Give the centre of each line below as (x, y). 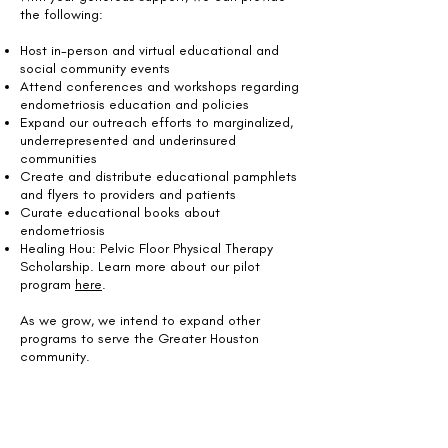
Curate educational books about (120, 212)
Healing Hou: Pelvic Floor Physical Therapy (146, 248)
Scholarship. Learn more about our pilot (140, 266)
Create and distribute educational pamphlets (158, 176)
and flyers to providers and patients (130, 194)
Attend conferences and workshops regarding (159, 86)
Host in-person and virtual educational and (149, 50)
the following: (61, 14)
